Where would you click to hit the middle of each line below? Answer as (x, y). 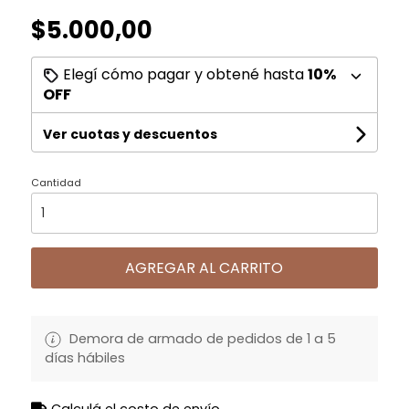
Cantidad (56, 183)
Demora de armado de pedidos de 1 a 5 (200, 339)
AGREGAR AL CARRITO (204, 268)
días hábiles (84, 358)
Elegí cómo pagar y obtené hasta (183, 75)
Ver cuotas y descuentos (130, 135)
